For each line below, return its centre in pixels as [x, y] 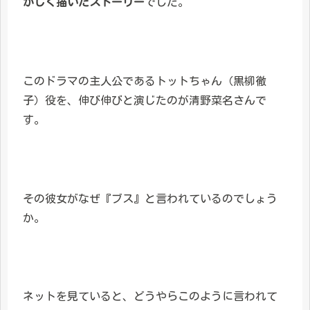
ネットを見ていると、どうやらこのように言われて [150, 297]
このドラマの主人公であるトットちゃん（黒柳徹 [145, 81]
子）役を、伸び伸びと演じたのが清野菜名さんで [145, 101]
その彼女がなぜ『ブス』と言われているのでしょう [150, 198]
